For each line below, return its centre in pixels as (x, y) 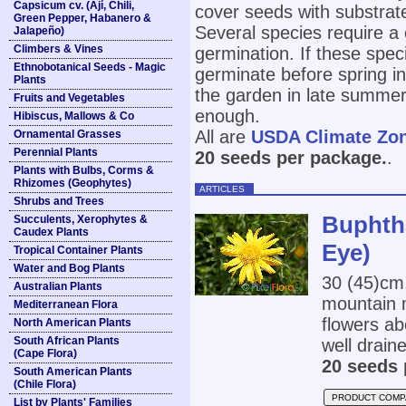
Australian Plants (58, 286)
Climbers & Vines (58, 49)
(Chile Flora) (45, 384)
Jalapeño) (39, 31)
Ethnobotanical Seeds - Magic (90, 67)
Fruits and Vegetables (69, 98)
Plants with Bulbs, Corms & (84, 170)
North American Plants (72, 323)
